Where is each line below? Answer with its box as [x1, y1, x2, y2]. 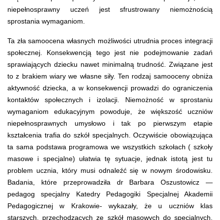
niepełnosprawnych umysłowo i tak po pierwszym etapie [7, 119, 213, 127]
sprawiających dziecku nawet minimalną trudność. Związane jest [7, 60, 213, 68]
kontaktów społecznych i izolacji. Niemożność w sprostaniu [7, 95, 213, 104]
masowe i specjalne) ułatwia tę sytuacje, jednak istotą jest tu [7, 154, 213, 163]
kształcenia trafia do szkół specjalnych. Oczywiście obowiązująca [7, 131, 213, 139]
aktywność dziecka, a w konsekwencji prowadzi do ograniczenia [7, 83, 213, 92]
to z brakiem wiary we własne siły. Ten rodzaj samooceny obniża [7, 72, 213, 80]
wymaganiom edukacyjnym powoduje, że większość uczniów [7, 107, 213, 115]
